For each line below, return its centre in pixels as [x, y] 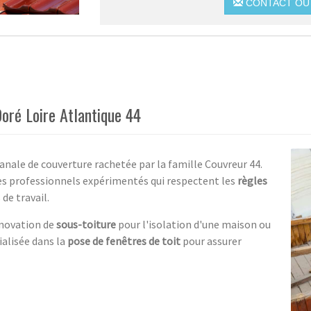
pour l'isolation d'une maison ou [193, 224]
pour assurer [211, 241]
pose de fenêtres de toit [124, 241]
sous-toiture [86, 224]
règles [252, 180]
